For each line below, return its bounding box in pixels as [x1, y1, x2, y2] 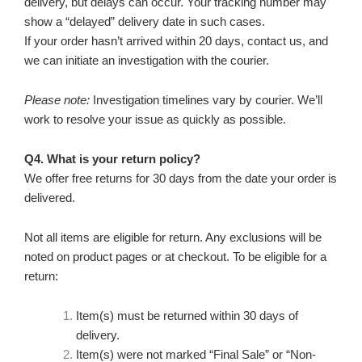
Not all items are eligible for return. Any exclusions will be [24, 230, 322, 244]
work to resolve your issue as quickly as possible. [24, 112, 286, 126]
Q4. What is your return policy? [24, 152, 200, 166]
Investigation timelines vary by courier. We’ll [90, 93, 322, 107]
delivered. [24, 191, 75, 204]
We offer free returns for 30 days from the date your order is [24, 171, 337, 185]
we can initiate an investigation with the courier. [24, 53, 269, 67]
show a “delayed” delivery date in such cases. [24, 15, 265, 28]
